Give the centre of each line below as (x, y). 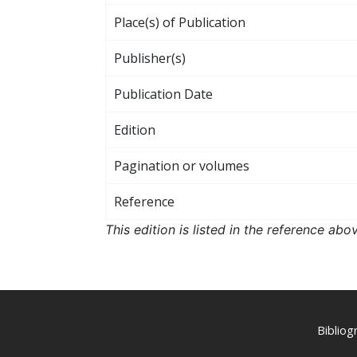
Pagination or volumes (182, 165)
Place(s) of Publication (180, 22)
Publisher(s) (150, 58)
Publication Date (163, 94)
